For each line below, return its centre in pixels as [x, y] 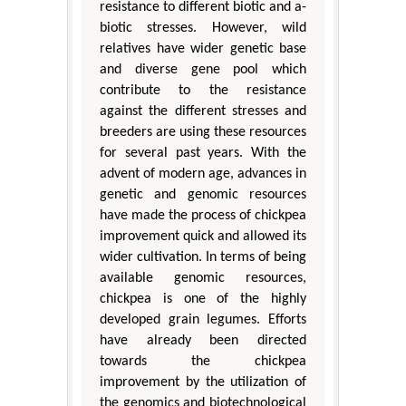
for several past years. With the [203, 153]
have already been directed [203, 340]
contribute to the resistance [203, 90]
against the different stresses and [203, 111]
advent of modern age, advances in [203, 174]
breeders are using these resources [203, 132]
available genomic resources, [203, 278]
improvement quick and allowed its [203, 236]
